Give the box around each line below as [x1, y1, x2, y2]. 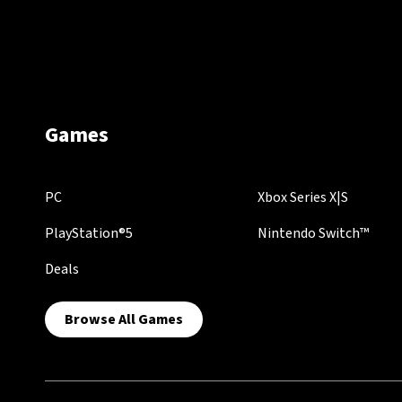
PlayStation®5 [45, 223, 133, 243]
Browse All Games [65, 309, 183, 329]
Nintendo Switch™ [257, 223, 369, 243]
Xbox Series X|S [257, 187, 348, 207]
